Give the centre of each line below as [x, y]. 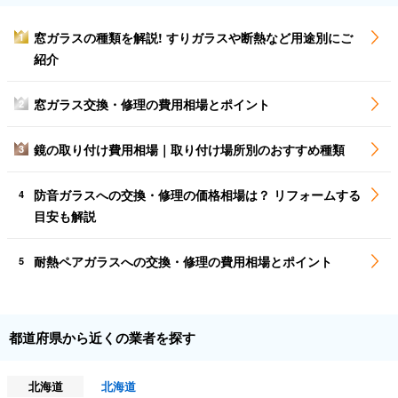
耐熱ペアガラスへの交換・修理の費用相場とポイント [183, 262]
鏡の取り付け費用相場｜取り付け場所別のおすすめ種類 [189, 150]
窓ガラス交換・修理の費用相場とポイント [152, 104]
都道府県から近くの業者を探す [102, 338]
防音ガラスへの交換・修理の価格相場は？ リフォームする [197, 195]
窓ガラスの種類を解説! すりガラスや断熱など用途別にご [193, 38]
